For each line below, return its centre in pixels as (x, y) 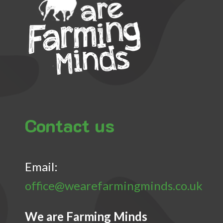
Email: (41, 166)
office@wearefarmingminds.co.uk (114, 185)
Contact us (70, 125)
